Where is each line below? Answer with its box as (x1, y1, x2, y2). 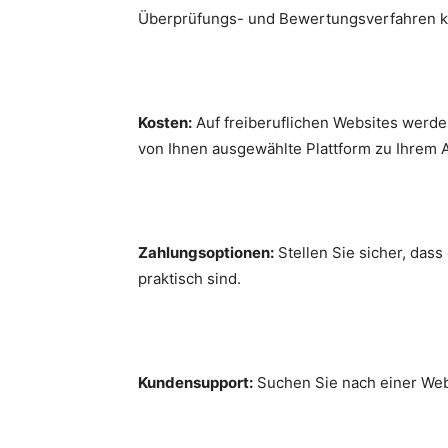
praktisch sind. (138, 269, 241, 288)
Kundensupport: (138, 373, 253, 392)
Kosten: (138, 113, 192, 132)
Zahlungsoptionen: (138, 243, 274, 262)
